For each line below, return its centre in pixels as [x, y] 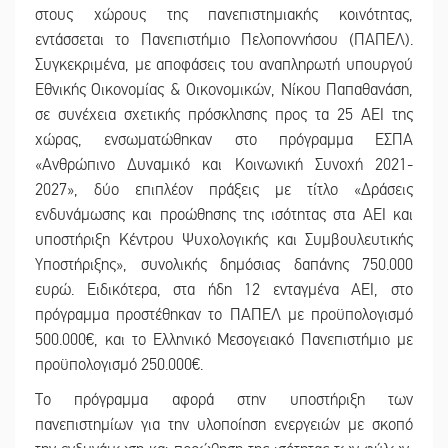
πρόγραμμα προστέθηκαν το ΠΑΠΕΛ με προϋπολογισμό [224, 315]
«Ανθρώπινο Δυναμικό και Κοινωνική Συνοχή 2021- [224, 165]
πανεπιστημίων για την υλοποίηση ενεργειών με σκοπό [224, 425]
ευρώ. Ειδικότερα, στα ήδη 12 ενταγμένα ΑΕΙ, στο [224, 290]
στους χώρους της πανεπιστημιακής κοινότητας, [224, 15]
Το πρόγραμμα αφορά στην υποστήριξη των [224, 400]
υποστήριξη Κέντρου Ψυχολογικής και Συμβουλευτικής [224, 240]
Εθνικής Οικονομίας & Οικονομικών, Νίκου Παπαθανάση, [224, 90]
